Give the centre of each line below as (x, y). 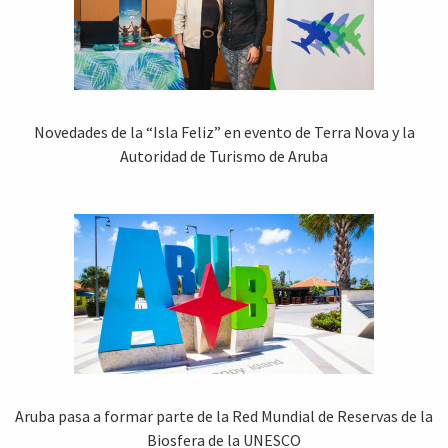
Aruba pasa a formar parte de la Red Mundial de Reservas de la (224, 416)
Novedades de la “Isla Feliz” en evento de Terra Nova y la (224, 132)
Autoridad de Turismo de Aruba (224, 156)
